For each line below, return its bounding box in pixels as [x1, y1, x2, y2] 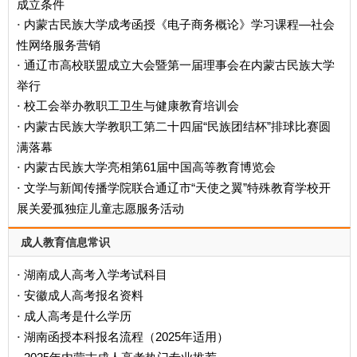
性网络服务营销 [17, 37, 100, 51]
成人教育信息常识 [21, 235, 110, 249]
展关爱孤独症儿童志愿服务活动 [17, 201, 184, 214]
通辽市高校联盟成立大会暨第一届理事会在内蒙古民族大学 [24, 57, 335, 72]
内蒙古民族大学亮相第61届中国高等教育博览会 [24, 159, 276, 174]
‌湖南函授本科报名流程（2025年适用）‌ [24, 329, 229, 343]
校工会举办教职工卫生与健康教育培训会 [24, 98, 239, 112]
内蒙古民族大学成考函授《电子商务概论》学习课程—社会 [24, 17, 335, 31]
